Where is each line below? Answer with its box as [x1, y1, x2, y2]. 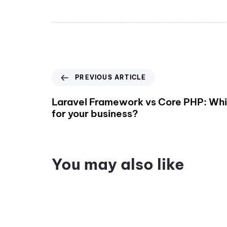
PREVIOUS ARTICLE [75, 73, 146, 82]
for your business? [52, 107, 138, 120]
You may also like [52, 155, 184, 174]
